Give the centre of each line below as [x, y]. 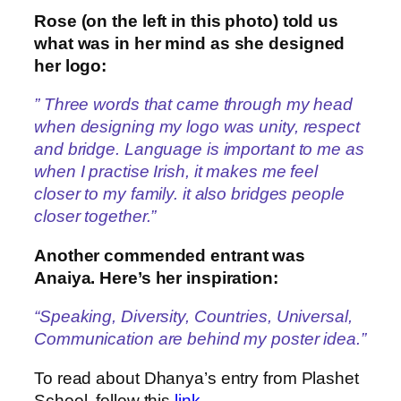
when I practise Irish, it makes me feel [176, 172]
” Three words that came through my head [194, 105]
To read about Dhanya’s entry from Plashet [196, 378]
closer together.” [95, 217]
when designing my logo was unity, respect [197, 127]
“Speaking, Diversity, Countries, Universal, [193, 317]
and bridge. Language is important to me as [199, 149]
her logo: [71, 65]
